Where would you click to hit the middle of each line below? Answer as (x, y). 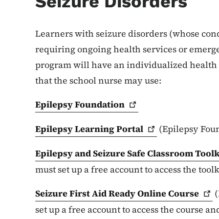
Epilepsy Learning (76, 129)
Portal (130, 129)
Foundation (100, 104)
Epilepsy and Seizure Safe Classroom (115, 153)
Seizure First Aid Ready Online (102, 193)
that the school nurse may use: (99, 80)
